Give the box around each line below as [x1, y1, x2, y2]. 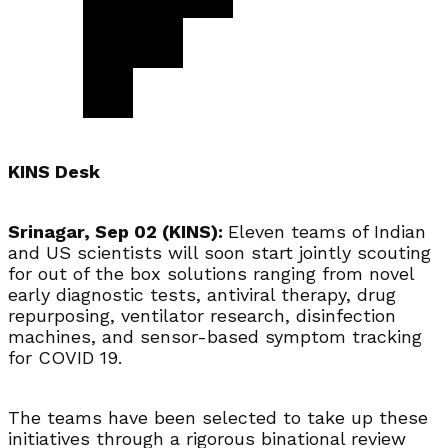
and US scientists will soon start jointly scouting [8, 241, 431, 263]
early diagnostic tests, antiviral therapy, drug [8, 283, 396, 305]
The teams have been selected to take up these [8, 406, 428, 428]
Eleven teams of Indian [228, 220, 426, 242]
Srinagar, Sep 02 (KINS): [8, 220, 228, 242]
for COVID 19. [8, 346, 122, 368]
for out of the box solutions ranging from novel [8, 262, 414, 284]
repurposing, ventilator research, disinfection [8, 304, 396, 326]
